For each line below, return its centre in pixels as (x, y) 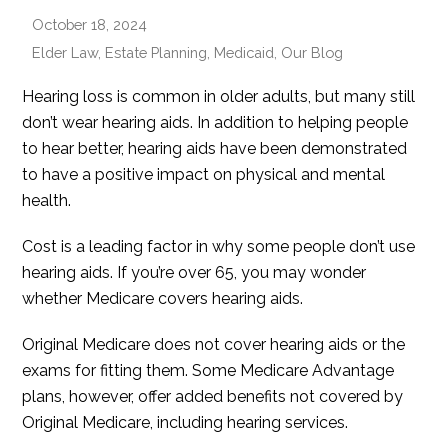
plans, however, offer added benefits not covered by (213, 397)
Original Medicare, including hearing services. (185, 423)
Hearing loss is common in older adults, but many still (219, 97)
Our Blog (312, 53)
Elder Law (65, 53)
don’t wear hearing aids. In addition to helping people (215, 123)
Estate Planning (156, 53)
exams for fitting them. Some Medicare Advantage (208, 371)
